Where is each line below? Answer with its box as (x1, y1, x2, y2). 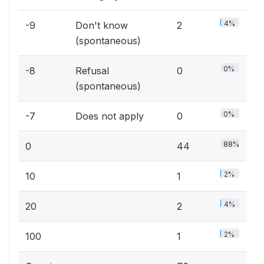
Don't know (75, 19, 128, 31)
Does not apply (75, 110, 144, 122)
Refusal (75, 64, 109, 77)
